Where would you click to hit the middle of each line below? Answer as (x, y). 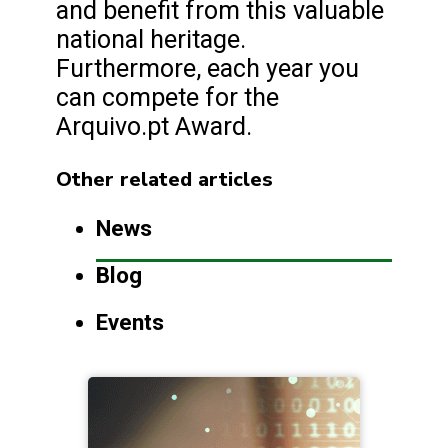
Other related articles (164, 180)
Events (130, 323)
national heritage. (151, 40)
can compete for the (167, 98)
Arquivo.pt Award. (157, 127)
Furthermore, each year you (207, 69)
